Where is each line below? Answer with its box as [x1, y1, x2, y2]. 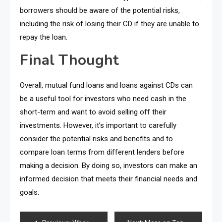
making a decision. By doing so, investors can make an [20, 161, 197, 170]
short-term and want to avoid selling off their [20, 107, 166, 116]
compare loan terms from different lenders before [20, 147, 184, 157]
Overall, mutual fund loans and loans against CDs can [20, 80, 193, 90]
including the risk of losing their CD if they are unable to [20, 19, 199, 28]
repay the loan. [20, 32, 67, 42]
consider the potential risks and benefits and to [20, 134, 173, 143]
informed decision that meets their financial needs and [20, 174, 197, 183]
